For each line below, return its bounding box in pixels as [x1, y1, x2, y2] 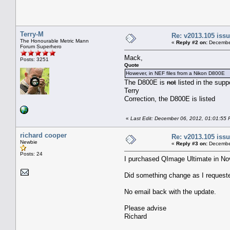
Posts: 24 [20, 150, 43, 157]
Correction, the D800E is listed [124, 94, 215, 103]
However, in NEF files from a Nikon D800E [126, 70, 225, 76]
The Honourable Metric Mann [20, 37, 89, 44]
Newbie [20, 139, 37, 145]
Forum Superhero [20, 43, 62, 49]
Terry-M [20, 30, 44, 38]
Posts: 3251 [20, 56, 49, 62]
